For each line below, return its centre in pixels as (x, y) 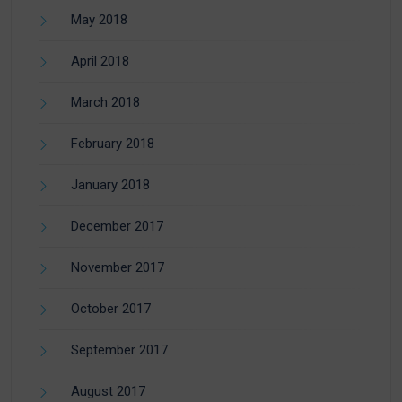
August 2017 (108, 392)
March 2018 (105, 103)
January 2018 (110, 185)
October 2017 (111, 309)
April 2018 (100, 61)
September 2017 (119, 350)
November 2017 (118, 268)
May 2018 (99, 20)
